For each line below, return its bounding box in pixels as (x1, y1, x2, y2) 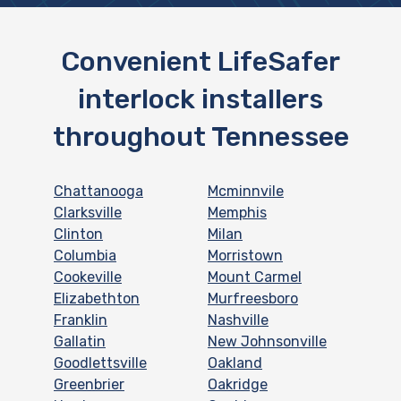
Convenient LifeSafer (61, 45, 340, 78)
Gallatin (54, 332, 106, 350)
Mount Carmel (208, 268, 302, 286)
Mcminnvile (208, 182, 284, 200)
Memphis (208, 203, 267, 221)
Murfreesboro (208, 289, 298, 307)
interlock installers (78, 82, 323, 115)
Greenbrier (54, 375, 124, 393)
